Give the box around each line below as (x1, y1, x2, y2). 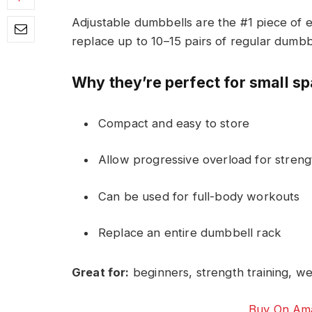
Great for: (72, 265, 130, 280)
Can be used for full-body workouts (98, 189, 300, 203)
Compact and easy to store (98, 116, 250, 130)
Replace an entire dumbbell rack (98, 226, 282, 240)
